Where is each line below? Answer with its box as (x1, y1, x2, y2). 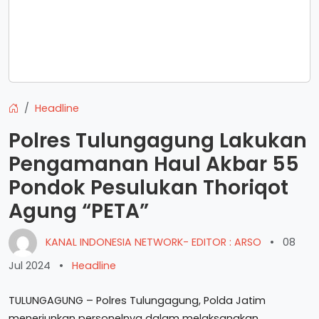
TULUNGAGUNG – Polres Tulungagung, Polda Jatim (9, 293, 266, 308)
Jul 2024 (9, 258, 51, 273)
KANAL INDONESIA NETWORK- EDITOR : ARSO (43, 234, 264, 249)
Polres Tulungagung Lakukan (9, 127, 307, 155)
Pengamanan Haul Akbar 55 (9, 150, 299, 178)
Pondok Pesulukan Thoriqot (9, 174, 288, 202)
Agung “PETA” (9, 197, 149, 225)
